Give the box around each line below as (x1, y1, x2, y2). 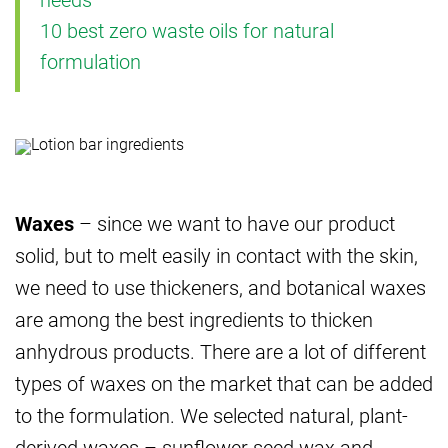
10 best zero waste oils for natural (40, 16, 334, 43)
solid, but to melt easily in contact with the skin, (15, 241, 418, 268)
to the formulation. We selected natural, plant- (15, 401, 408, 428)
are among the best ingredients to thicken (15, 305, 373, 332)
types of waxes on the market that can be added (15, 369, 433, 396)
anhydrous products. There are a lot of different (15, 337, 426, 364)
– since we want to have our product (74, 209, 395, 236)
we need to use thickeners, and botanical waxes (15, 273, 426, 300)
